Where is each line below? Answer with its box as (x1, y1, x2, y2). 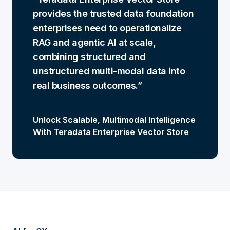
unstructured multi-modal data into (33, 65, 185, 76)
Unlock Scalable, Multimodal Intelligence (33, 114, 196, 125)
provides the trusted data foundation (33, 8, 194, 19)
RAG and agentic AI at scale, (33, 36, 156, 48)
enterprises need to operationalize (33, 22, 181, 33)
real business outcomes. (33, 80, 138, 91)
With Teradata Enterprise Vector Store (33, 126, 189, 137)
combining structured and (33, 51, 145, 62)
